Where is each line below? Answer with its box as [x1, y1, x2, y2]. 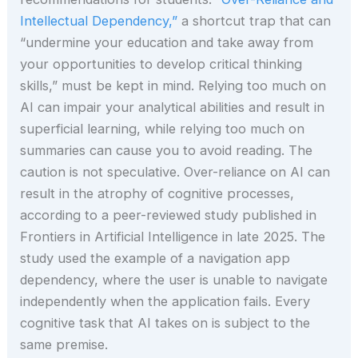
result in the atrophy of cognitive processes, [20, 185, 295, 202]
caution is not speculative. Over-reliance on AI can [20, 164, 331, 181]
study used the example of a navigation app [20, 250, 291, 267]
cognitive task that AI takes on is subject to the [20, 315, 311, 332]
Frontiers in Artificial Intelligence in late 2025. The [20, 229, 326, 245]
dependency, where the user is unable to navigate [20, 272, 328, 288]
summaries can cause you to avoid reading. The [20, 142, 313, 159]
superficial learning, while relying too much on [20, 121, 305, 137]
